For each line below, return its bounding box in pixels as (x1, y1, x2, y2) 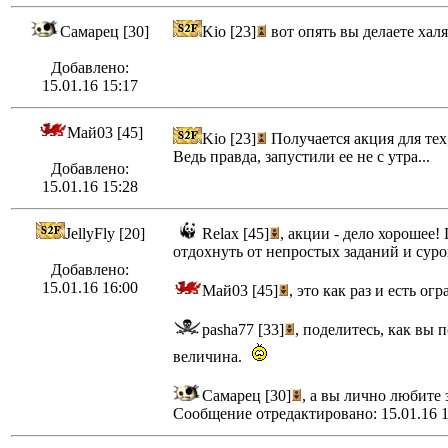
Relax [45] (202, 225, 269, 243)
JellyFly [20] (64, 225, 145, 243)
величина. (173, 348, 250, 366)
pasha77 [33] (202, 321, 284, 339)
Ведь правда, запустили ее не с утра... (173, 148, 430, 166)
